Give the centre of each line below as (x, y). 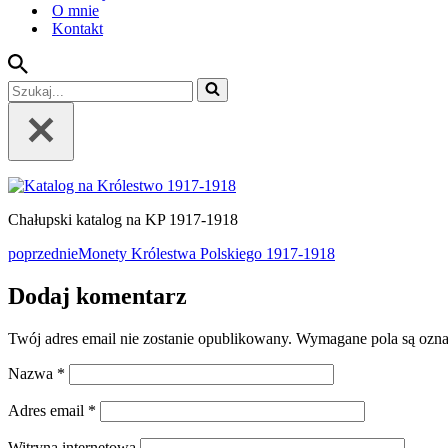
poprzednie (43, 253)
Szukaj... (34, 85)
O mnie (75, 10)
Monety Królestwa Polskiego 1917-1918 (206, 253)
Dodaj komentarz (97, 295)
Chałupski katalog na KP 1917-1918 (123, 219)
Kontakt (77, 28)
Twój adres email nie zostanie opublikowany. (150, 338)
